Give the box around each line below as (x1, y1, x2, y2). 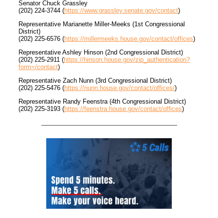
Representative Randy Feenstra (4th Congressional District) (18, 98, 186, 106)
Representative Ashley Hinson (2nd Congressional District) (18, 49, 183, 56)
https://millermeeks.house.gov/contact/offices (64, 35, 193, 43)
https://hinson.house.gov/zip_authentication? (64, 56, 190, 64)
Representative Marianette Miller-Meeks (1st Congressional (18, 20, 185, 28)
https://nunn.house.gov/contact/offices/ (64, 84, 175, 92)
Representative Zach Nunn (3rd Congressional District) (18, 77, 172, 85)
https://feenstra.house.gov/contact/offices (64, 105, 182, 113)
